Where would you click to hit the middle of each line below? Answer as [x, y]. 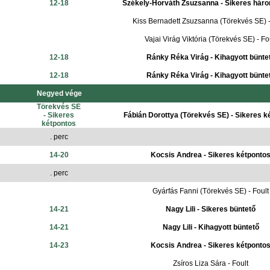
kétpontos [59, 124]
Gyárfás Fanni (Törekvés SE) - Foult [211, 191]
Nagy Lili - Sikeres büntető [211, 209]
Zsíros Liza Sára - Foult [211, 263]
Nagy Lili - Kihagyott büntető [211, 227]
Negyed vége [59, 93]
